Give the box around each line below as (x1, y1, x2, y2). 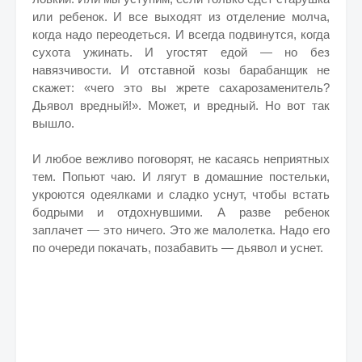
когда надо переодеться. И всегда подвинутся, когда (32, 27, 330, 41)
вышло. (32, 116, 74, 130)
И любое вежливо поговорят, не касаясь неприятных (32, 152, 330, 166)
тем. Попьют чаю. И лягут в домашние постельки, (32, 170, 330, 183)
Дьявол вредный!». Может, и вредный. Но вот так (32, 99, 330, 112)
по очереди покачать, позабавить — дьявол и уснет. (32, 241, 323, 255)
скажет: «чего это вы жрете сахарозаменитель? (32, 81, 330, 95)
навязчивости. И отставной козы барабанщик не (32, 63, 330, 77)
